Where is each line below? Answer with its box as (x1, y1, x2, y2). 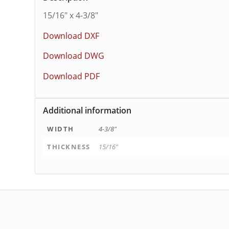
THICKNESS (47, 142, 90, 151)
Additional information (43, 104, 132, 116)
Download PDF (43, 70, 100, 82)
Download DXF (43, 30, 100, 41)
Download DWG (43, 50, 105, 62)
